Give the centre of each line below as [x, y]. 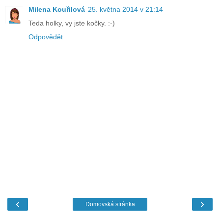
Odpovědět [46, 37]
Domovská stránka [110, 205]
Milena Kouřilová [57, 10]
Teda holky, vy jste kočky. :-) [72, 23]
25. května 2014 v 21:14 [125, 10]
